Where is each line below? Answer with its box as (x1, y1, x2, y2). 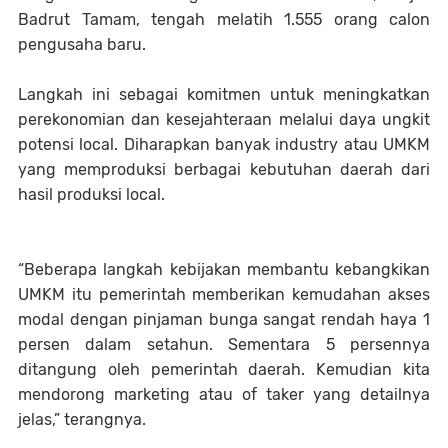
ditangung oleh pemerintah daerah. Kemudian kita (18, 360, 430, 380)
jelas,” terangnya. (18, 410, 150, 430)
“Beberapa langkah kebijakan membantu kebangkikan (18, 260, 430, 280)
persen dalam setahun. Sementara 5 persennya (18, 335, 430, 355)
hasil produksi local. (18, 185, 165, 205)
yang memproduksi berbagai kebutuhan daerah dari (18, 160, 430, 180)
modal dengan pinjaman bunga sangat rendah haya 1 (18, 310, 430, 330)
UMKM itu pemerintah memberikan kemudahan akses (18, 285, 430, 305)
